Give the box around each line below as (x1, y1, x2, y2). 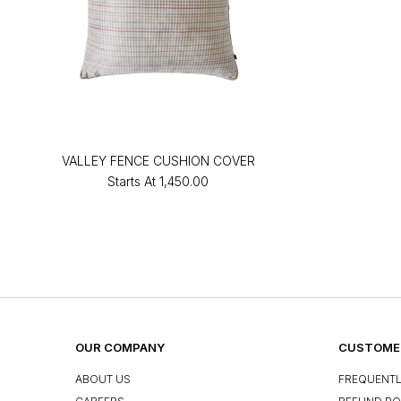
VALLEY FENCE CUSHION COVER (61, 152, 255, 168)
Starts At (107, 173, 157, 189)
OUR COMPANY (75, 339, 165, 354)
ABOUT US (75, 372, 131, 387)
